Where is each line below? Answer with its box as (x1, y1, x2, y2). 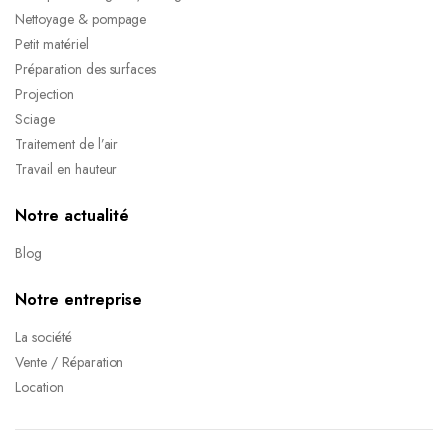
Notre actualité (15, 203, 129, 227)
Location (15, 376, 64, 397)
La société (15, 326, 72, 347)
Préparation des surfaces (15, 58, 157, 79)
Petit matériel (15, 33, 89, 54)
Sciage (15, 108, 55, 129)
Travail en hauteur (15, 158, 118, 179)
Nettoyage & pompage (15, 8, 147, 29)
